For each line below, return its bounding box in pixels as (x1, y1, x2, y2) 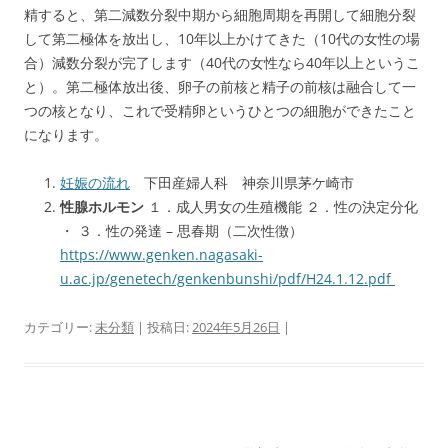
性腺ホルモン (60, 197, 144, 216)
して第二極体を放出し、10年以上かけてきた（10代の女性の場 (24, 29, 420, 48)
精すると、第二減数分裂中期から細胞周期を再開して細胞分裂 (24, 5, 416, 24)
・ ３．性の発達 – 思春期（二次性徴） (60, 221, 303, 240)
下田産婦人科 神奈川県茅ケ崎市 (130, 173, 354, 192)
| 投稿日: (134, 318, 192, 336)
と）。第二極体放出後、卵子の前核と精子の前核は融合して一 (24, 77, 416, 96)
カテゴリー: (24, 318, 95, 336)
